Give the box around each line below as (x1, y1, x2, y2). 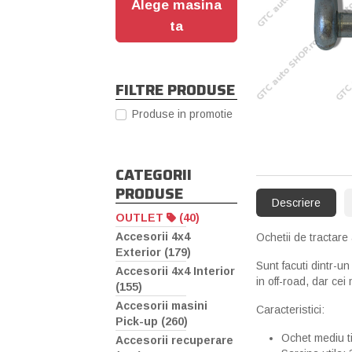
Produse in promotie (132, 108, 233, 120)
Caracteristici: (256, 303, 324, 316)
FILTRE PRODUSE (115, 78, 235, 101)
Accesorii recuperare (115, 334, 233, 347)
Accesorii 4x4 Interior (115, 265, 235, 278)
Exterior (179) (115, 246, 191, 259)
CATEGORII (115, 163, 192, 187)
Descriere (272, 196, 321, 209)
